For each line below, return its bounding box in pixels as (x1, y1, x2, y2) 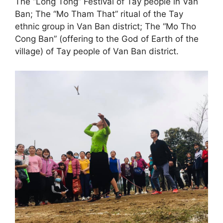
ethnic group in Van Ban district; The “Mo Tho (15, 21, 196, 31)
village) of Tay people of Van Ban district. (15, 46, 179, 56)
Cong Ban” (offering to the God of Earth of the (15, 34, 199, 44)
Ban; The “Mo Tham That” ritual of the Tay (15, 9, 183, 19)
